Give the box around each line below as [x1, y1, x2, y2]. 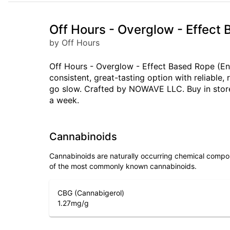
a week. [49, 95, 79, 105]
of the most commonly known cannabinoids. [49, 162, 197, 170]
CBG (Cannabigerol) [57, 188, 124, 197]
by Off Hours [49, 37, 100, 48]
